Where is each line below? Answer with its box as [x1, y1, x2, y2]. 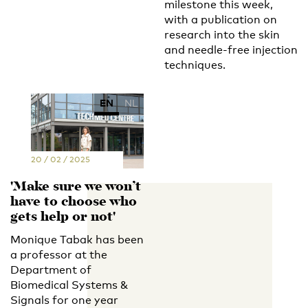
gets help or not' [10, 207, 115, 229]
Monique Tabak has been [10, 233, 144, 247]
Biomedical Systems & [10, 278, 128, 292]
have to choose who [10, 192, 137, 214]
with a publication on [164, 12, 277, 26]
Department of [10, 263, 91, 277]
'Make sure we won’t [10, 177, 141, 199]
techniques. [164, 58, 225, 71]
